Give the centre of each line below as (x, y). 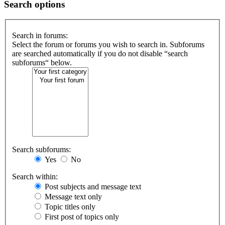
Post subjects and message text (92, 187)
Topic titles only (69, 207)
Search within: (35, 177)
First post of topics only (81, 217)
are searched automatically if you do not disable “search (100, 54)
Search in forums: (40, 36)
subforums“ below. (42, 63)
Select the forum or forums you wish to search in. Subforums (108, 45)
